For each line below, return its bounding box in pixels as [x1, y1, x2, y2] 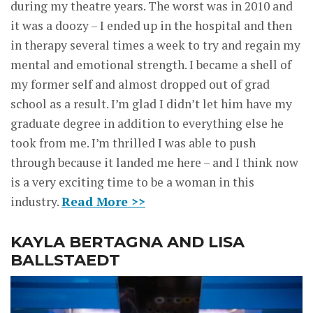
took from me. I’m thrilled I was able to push [10, 135, 256, 152]
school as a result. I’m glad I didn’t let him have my [10, 96, 292, 112]
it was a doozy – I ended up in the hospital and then [10, 17, 292, 34]
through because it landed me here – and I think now [10, 154, 298, 171]
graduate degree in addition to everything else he [10, 115, 284, 132]
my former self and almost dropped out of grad [10, 76, 270, 93]
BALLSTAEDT [10, 250, 120, 270]
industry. [10, 194, 61, 210]
